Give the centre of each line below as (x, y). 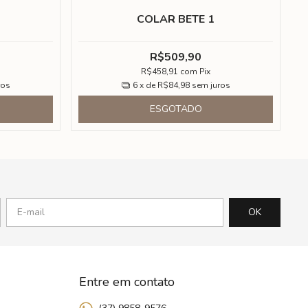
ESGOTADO (176, 109)
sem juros (211, 85)
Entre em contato (126, 282)
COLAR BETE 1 (176, 20)
